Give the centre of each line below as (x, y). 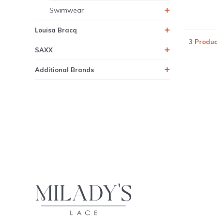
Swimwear (67, 10)
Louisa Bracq (56, 30)
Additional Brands (64, 70)
